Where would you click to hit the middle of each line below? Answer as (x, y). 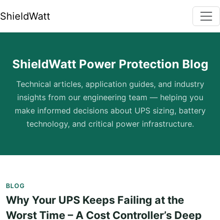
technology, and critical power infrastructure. (110, 124)
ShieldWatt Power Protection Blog (110, 64)
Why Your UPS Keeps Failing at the (95, 200)
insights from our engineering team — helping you (110, 97)
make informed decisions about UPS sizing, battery (110, 110)
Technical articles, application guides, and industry (110, 84)
